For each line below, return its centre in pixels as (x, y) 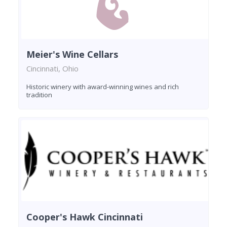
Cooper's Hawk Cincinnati (85, 217)
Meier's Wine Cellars (72, 54)
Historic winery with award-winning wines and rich (103, 86)
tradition (39, 94)
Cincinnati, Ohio (52, 68)
